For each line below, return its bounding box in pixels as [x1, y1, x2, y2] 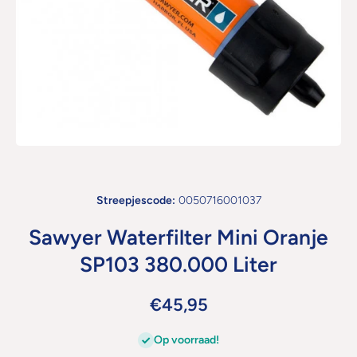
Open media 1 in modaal [15, 145, 127, 157]
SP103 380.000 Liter [80, 252, 277, 277]
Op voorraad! [154, 333, 219, 347]
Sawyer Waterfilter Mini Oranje [29, 225, 328, 250]
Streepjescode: [96, 194, 175, 207]
